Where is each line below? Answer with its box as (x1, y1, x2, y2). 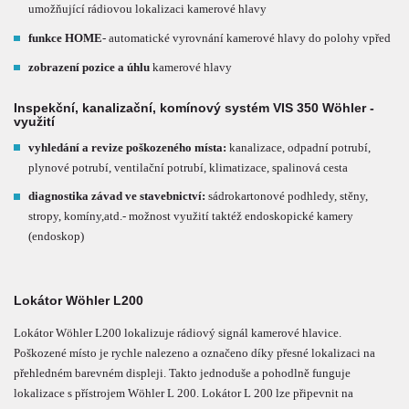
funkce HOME (28, 31, 103, 46)
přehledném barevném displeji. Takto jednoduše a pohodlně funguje (14, 365, 351, 380)
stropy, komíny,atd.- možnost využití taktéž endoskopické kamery (28, 209, 354, 224)
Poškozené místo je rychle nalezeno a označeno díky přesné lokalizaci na (14, 345, 375, 360)
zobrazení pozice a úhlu (28, 59, 151, 74)
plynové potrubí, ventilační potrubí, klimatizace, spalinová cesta (28, 160, 349, 174)
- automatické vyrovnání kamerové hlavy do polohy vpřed (102, 31, 392, 46)
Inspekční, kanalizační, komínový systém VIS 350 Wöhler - (14, 100, 374, 115)
